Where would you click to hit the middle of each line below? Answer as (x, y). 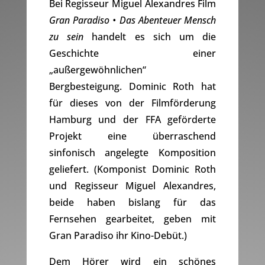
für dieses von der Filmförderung (132, 103)
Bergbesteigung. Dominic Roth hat (132, 87)
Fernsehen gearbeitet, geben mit (132, 219)
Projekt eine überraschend (132, 136)
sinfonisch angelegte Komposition (132, 153)
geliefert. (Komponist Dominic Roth (132, 169)
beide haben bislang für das (132, 203)
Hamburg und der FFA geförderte (132, 120)
